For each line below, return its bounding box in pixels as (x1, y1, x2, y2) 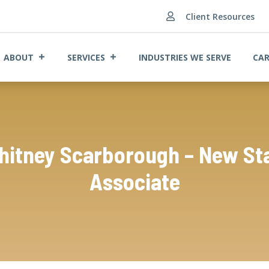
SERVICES (67, 51, 105, 63)
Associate (89, 167, 180, 195)
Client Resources (186, 11, 255, 22)
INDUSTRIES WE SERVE (139, 51, 231, 63)
